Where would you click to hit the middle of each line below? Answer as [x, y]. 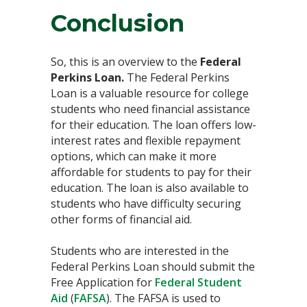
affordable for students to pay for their [151, 172]
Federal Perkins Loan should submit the [153, 266]
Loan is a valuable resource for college [150, 93]
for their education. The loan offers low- [153, 124]
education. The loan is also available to [150, 187]
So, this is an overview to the [125, 61]
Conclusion [118, 23]
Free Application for [103, 282]
